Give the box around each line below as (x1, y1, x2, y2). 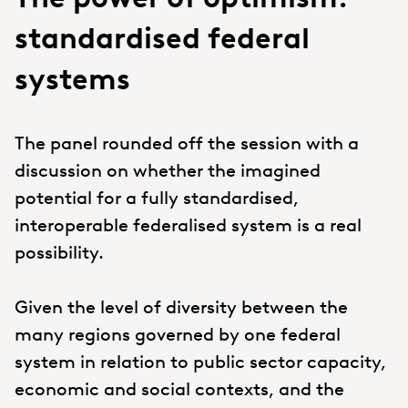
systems (15, 61, 130, 97)
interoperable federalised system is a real (15, 213, 362, 236)
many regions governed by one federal (15, 322, 341, 345)
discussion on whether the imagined (15, 158, 321, 181)
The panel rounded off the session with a (15, 131, 359, 154)
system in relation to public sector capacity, (15, 350, 386, 372)
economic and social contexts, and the (15, 377, 344, 400)
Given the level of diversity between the (15, 295, 348, 318)
